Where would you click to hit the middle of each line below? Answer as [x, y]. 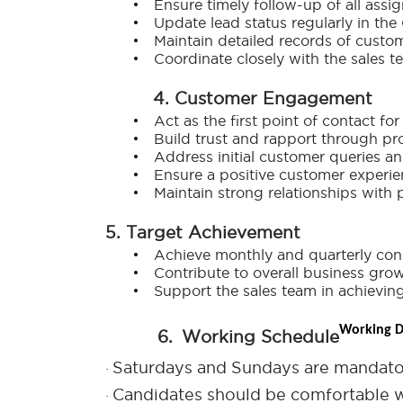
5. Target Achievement [203, 233]
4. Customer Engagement [263, 99]
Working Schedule [260, 336]
